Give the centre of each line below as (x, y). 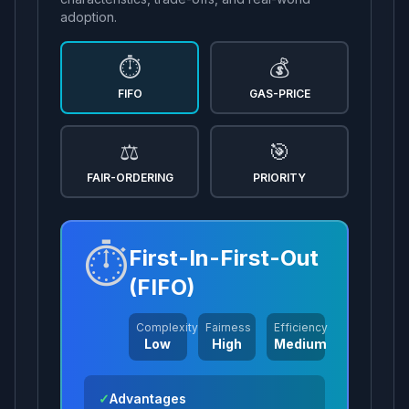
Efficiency (301, 327)
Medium (301, 344)
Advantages (148, 399)
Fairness (228, 327)
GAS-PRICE (279, 94)
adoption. (89, 17)
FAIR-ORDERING (130, 178)
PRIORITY (279, 178)
